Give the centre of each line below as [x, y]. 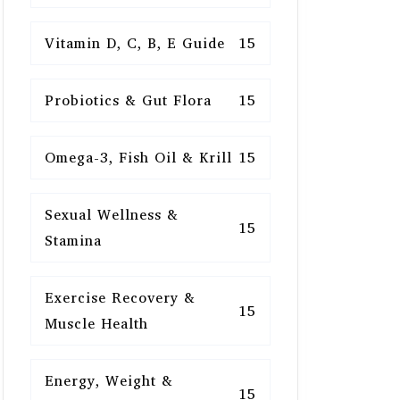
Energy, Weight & [109, 380]
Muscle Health [96, 323]
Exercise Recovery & [120, 297]
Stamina [73, 240]
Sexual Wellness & [112, 214]
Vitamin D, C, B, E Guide [135, 43]
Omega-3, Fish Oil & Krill [138, 157]
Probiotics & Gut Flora [128, 100]
